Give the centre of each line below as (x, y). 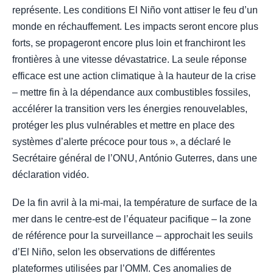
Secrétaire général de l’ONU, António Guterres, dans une (135, 158)
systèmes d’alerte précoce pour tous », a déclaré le (122, 141)
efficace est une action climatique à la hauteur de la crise (134, 76)
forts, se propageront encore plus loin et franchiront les (129, 43)
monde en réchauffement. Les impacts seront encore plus (135, 26)
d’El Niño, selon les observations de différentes (114, 252)
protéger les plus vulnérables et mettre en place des (123, 125)
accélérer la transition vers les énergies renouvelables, (130, 108)
